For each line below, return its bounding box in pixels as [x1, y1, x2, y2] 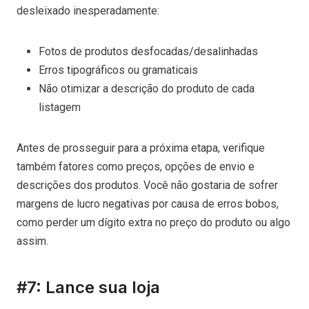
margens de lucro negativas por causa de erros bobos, [17, 197, 279, 210]
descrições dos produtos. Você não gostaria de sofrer [17, 178, 278, 192]
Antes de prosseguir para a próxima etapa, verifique [17, 141, 265, 154]
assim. [17, 234, 48, 248]
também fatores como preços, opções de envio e [17, 159, 255, 173]
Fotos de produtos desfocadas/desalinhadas [39, 44, 258, 58]
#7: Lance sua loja [17, 277, 160, 297]
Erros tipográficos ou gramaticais [39, 63, 198, 77]
